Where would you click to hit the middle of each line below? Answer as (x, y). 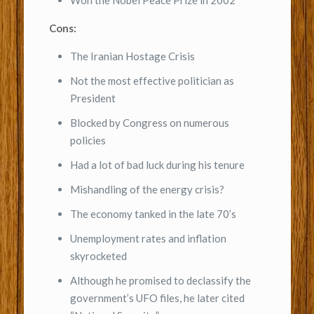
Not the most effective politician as (152, 81)
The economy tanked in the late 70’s (153, 214)
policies (88, 141)
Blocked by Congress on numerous (149, 123)
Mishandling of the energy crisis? (147, 190)
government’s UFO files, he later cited (157, 298)
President (93, 98)
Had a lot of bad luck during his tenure (157, 165)
